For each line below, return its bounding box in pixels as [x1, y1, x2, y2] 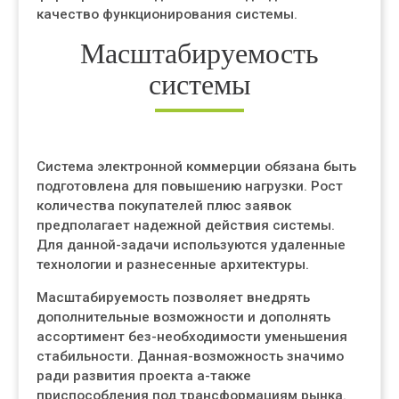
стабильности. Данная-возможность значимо [37, 348, 344, 364]
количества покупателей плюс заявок [37, 198, 291, 214]
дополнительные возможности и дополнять [37, 309, 330, 325]
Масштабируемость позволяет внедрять [37, 289, 310, 305]
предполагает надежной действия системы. [37, 217, 335, 233]
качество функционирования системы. [37, 6, 297, 22]
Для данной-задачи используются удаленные [37, 237, 346, 253]
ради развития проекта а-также [37, 368, 251, 384]
